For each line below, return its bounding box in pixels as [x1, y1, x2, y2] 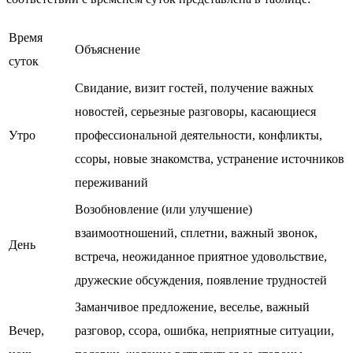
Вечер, [9, 324, 44, 338]
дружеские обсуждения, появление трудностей [75, 273, 327, 288]
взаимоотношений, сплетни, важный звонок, [75, 226, 318, 240]
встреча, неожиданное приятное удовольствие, [75, 250, 327, 264]
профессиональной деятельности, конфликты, [75, 128, 322, 143]
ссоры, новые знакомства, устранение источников [75, 152, 344, 166]
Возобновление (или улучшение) [75, 203, 252, 217]
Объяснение [75, 43, 140, 57]
